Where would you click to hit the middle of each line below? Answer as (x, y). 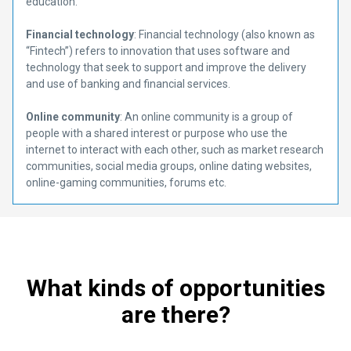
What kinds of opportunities (175, 288)
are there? (175, 315)
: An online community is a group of (206, 117)
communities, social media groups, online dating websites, (169, 166)
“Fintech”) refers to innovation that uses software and (158, 51)
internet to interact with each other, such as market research (175, 150)
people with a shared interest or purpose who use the (157, 133)
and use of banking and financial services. (128, 84)
